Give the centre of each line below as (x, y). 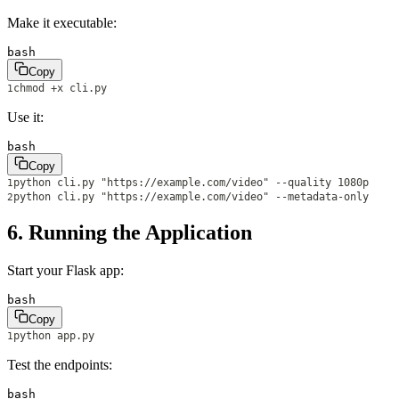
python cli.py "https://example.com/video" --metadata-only (191, 196)
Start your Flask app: (65, 271)
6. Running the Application (130, 233)
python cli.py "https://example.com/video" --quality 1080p (191, 182)
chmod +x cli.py (60, 88)
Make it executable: (62, 22)
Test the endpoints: (60, 365)
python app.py (54, 336)
